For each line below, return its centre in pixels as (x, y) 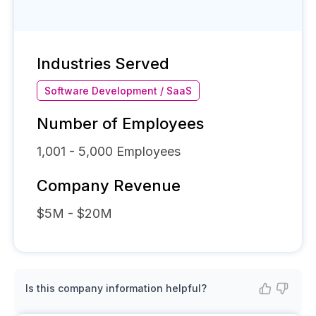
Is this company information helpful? (116, 288)
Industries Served (103, 63)
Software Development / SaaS (118, 91)
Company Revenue (109, 186)
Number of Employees (120, 123)
